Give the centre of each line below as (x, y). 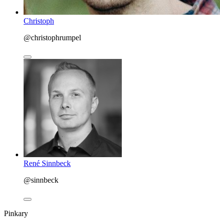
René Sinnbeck (47, 164)
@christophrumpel (52, 38)
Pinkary (16, 214)
